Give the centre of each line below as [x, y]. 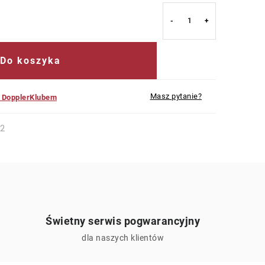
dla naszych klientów [123, 238]
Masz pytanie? [176, 96]
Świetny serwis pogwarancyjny [123, 221]
